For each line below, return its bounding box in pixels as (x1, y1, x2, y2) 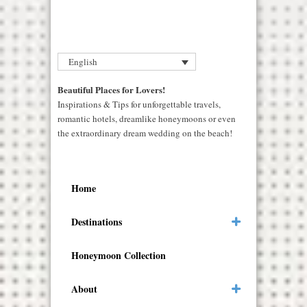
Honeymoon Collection (71, 247, 166, 262)
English (69, 56, 98, 69)
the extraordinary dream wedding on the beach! (58, 127, 232, 140)
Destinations (71, 214, 122, 229)
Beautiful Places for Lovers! (58, 83, 165, 97)
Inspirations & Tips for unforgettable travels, (58, 98, 221, 111)
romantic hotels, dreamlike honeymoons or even (58, 112, 236, 125)
